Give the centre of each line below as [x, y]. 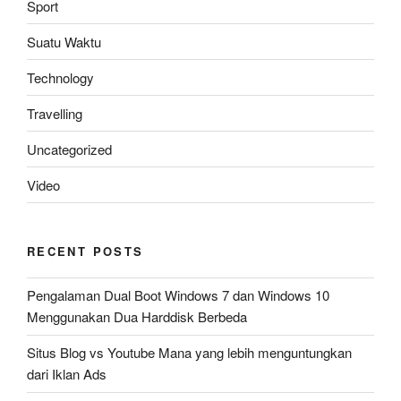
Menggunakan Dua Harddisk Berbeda [137, 317]
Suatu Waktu [64, 41]
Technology [60, 77]
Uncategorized [69, 149]
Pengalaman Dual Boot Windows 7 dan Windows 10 [178, 295]
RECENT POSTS [85, 252]
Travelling [55, 113]
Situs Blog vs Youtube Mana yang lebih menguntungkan [189, 353]
